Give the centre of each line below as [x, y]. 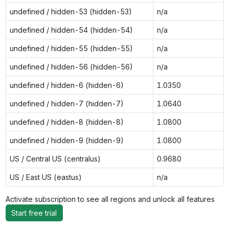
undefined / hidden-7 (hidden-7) [66, 103]
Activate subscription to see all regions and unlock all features [112, 199]
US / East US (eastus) [45, 177]
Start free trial [34, 213]
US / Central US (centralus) [55, 158]
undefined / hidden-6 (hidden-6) [66, 85]
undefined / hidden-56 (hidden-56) [71, 66]
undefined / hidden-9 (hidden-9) [66, 140]
